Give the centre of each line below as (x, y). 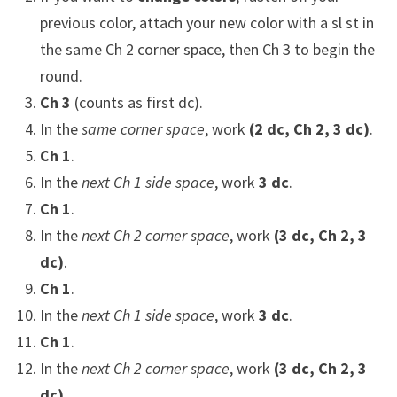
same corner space (143, 129)
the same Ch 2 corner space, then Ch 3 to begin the (207, 50)
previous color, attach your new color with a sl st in (206, 23)
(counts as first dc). (136, 103)
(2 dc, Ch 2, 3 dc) (309, 129)
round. (61, 76)
